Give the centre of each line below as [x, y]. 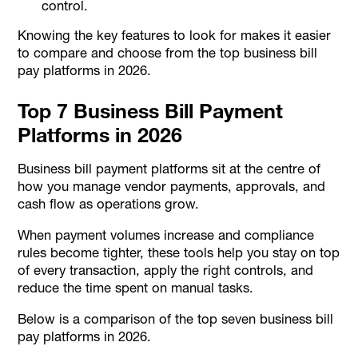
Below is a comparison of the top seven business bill [176, 318]
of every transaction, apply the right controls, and [166, 270]
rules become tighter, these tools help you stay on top [179, 253]
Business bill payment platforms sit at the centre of [169, 169]
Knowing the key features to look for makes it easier [175, 35]
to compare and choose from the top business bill [168, 52]
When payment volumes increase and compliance [166, 235]
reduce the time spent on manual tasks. [136, 288]
